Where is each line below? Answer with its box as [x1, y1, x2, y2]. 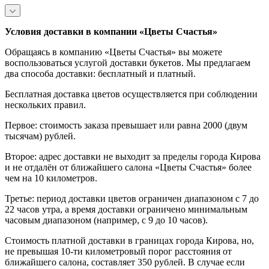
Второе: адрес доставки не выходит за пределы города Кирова [5, 151, 261, 162]
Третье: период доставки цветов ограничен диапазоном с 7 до [5, 193, 259, 204]
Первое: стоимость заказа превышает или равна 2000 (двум [5, 119, 247, 130]
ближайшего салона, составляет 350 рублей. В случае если [5, 256, 245, 267]
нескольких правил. [5, 99, 86, 110]
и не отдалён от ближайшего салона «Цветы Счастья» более [5, 162, 252, 172]
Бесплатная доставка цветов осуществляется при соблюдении [5, 88, 258, 99]
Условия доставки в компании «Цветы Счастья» [5, 26, 217, 37]
